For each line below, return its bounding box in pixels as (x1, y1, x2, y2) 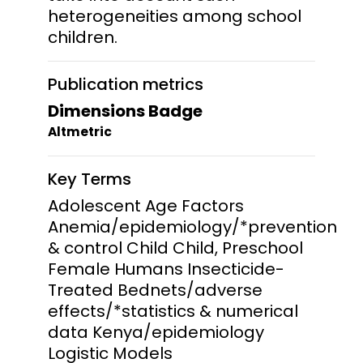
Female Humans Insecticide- (48, 257, 284, 280)
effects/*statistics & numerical (48, 299, 298, 322)
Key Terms (48, 167, 131, 190)
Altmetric (48, 122, 112, 140)
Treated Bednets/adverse (48, 278, 263, 301)
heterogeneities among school (48, 4, 301, 28)
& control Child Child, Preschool (48, 236, 303, 259)
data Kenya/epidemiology (48, 320, 264, 344)
